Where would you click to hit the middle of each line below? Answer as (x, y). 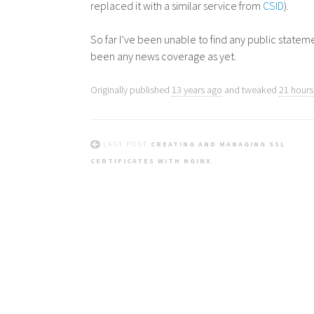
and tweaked (251, 90)
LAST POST (127, 144)
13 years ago (197, 90)
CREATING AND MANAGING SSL (218, 144)
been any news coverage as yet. (164, 56)
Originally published (131, 90)
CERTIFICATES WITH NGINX (151, 161)
